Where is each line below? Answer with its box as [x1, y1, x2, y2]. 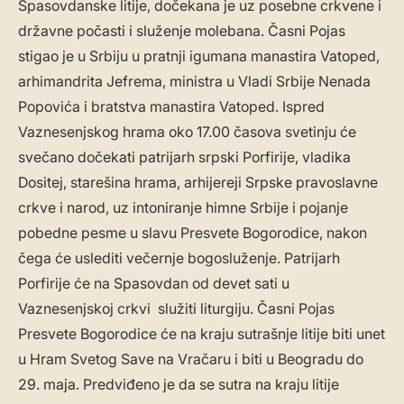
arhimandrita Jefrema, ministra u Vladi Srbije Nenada [18, 72, 371, 91]
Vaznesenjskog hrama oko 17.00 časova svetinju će [18, 123, 356, 142]
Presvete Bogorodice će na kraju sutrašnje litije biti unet [18, 325, 385, 344]
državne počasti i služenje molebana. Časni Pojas [18, 22, 345, 41]
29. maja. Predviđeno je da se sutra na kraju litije [18, 375, 339, 394]
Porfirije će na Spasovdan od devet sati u [18, 274, 289, 293]
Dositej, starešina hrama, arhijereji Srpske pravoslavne [18, 173, 378, 192]
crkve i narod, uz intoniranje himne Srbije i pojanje [18, 198, 348, 217]
